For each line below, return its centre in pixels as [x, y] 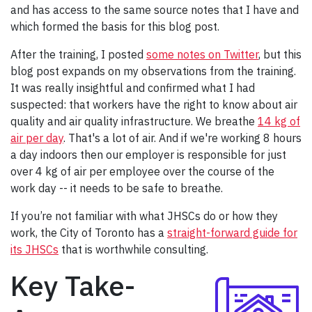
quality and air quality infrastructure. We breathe [134, 122]
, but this [280, 55]
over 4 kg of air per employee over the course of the [142, 172]
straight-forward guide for [232, 233]
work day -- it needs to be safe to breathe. [117, 188]
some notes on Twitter [202, 55]
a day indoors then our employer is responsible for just [148, 155]
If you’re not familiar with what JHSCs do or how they [144, 216]
